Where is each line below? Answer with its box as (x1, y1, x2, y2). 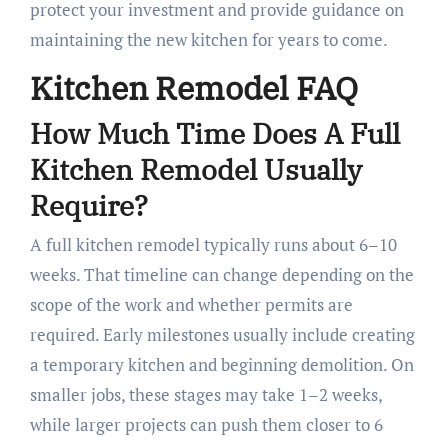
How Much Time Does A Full (29, 114, 400, 152)
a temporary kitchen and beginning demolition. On (29, 353, 414, 377)
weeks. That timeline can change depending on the (29, 263, 414, 287)
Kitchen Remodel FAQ (29, 67, 358, 110)
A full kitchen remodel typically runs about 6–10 (29, 233, 397, 257)
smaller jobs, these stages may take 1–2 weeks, (29, 383, 382, 407)
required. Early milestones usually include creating (29, 323, 415, 347)
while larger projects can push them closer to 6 (29, 413, 383, 437)
